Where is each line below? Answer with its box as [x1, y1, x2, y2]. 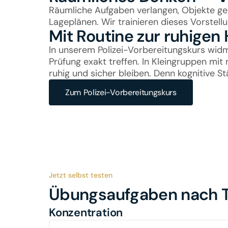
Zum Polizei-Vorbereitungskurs [65, 87, 177, 98]
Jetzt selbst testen [49, 170, 112, 180]
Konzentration [49, 205, 123, 220]
